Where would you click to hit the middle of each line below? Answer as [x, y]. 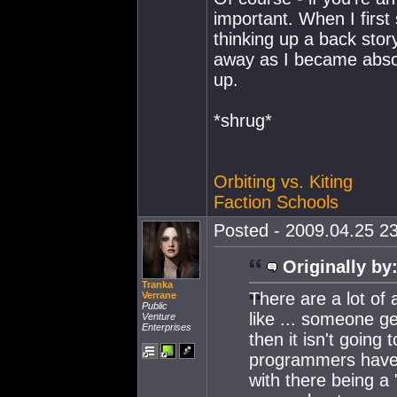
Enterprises [167, 327]
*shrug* [243, 121]
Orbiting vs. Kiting [283, 182]
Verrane [159, 295]
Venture [159, 316]
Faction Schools [276, 202]
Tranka [157, 284]
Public [155, 306]
